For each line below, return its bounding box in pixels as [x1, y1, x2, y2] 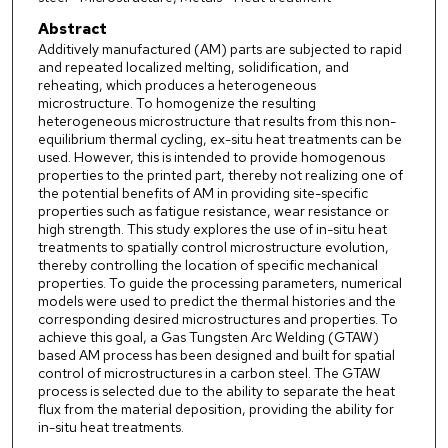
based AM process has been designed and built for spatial [37, 346, 395, 365]
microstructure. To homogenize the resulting [37, 94, 316, 113]
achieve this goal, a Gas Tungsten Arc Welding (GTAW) [37, 328, 379, 347]
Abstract [37, 19, 107, 40]
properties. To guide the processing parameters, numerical [37, 274, 402, 293]
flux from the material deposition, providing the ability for [37, 400, 394, 419]
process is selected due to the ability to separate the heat [37, 382, 395, 401]
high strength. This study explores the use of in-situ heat [37, 220, 387, 239]
